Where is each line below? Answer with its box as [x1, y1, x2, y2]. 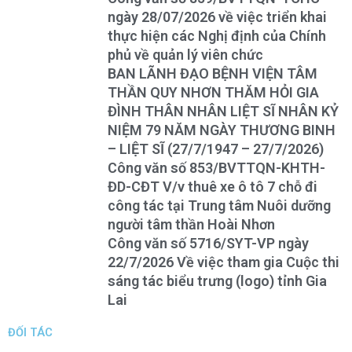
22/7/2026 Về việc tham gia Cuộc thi [108, 254, 339, 271]
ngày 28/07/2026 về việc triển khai [108, 9, 327, 26]
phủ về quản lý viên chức [108, 46, 263, 64]
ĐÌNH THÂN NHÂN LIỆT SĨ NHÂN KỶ [108, 103, 339, 120]
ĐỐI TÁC [8, 325, 53, 340]
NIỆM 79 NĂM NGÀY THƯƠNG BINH [108, 122, 335, 139]
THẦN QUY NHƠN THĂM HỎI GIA [108, 84, 319, 101]
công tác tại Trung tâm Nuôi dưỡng [108, 197, 331, 214]
